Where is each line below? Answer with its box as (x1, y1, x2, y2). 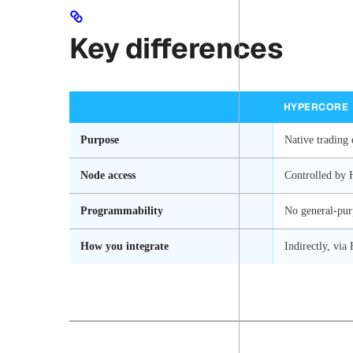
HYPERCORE (284, 99, 349, 113)
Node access (80, 169, 136, 181)
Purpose (80, 133, 119, 146)
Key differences (69, 29, 284, 67)
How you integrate (80, 240, 169, 252)
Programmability (80, 204, 163, 217)
